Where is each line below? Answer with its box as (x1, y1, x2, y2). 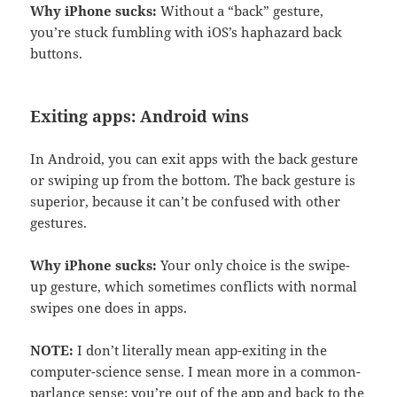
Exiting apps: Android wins (30, 105, 250, 127)
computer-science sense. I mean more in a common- (30, 362, 362, 380)
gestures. (30, 213, 88, 231)
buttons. (30, 43, 83, 62)
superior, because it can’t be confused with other (30, 191, 341, 210)
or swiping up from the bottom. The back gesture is (30, 170, 356, 189)
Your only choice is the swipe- (157, 255, 351, 274)
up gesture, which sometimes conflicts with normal (30, 276, 358, 295)
